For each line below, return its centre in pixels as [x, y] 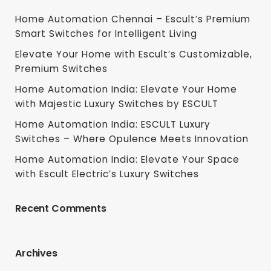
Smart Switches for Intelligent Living [106, 33]
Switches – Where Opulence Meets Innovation [132, 139]
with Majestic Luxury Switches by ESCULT [117, 103]
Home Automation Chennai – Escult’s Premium [133, 19]
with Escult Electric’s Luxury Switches [107, 174]
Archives [36, 253]
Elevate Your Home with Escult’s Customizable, [134, 54]
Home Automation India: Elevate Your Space [127, 159]
